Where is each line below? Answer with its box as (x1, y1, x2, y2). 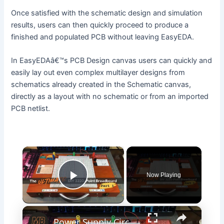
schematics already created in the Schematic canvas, (11, 80, 191, 89)
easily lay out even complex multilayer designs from (11, 68, 185, 77)
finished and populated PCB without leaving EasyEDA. (11, 32, 194, 41)
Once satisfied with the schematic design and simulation (11, 8, 203, 17)
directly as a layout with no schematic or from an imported (11, 92, 209, 101)
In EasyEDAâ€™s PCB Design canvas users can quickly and (11, 56, 212, 65)
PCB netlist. (11, 104, 50, 113)
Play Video (73, 181, 145, 198)
